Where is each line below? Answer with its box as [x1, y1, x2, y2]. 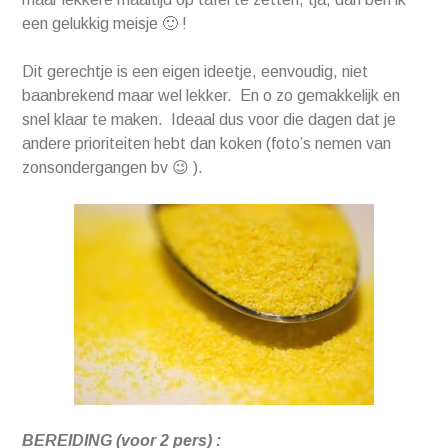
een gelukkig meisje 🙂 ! [22, 15, 188, 33]
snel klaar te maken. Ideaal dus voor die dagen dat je [22, 111, 397, 129]
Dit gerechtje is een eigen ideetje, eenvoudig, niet [22, 63, 369, 81]
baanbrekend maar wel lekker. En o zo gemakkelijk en [22, 87, 401, 105]
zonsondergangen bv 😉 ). [22, 159, 204, 177]
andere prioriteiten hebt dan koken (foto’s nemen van [22, 135, 392, 153]
